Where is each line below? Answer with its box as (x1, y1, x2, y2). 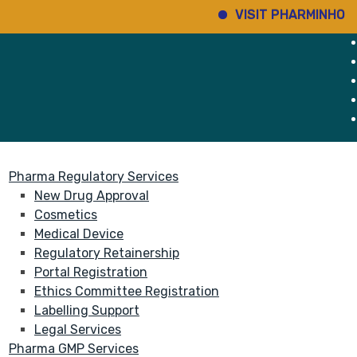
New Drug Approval (34, 188, 149, 203)
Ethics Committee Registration (34, 284, 219, 299)
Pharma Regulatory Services (9, 169, 178, 184)
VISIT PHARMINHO (192, 7, 303, 22)
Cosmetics (34, 207, 97, 222)
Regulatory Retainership (34, 245, 179, 261)
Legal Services (34, 322, 121, 337)
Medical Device (34, 226, 124, 241)
